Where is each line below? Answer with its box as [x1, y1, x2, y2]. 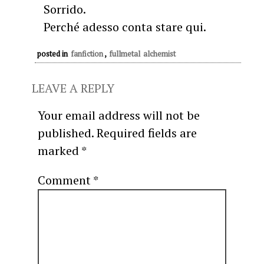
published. [38, 125, 94, 141]
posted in [37, 48, 70, 60]
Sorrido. [44, 1, 86, 18]
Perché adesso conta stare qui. [44, 19, 206, 35]
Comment [38, 172, 93, 189]
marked [38, 143, 81, 159]
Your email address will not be [38, 107, 200, 124]
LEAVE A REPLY [32, 80, 114, 97]
